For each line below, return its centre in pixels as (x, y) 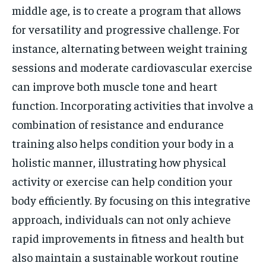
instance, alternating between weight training (129, 48)
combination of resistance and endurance (118, 124)
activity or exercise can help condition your (122, 181)
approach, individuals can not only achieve (121, 219)
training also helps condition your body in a (123, 143)
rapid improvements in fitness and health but (128, 238)
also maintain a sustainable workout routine (125, 257)
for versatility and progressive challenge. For (126, 29)
